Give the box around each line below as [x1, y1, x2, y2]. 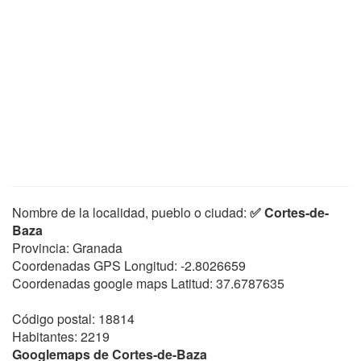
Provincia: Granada [12, 239, 122, 257]
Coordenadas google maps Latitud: [12, 274, 213, 293]
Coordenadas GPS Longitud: [12, 256, 177, 275]
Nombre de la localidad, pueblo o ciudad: [12, 203, 250, 222]
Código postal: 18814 [12, 309, 135, 328]
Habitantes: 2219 [12, 327, 110, 346]
